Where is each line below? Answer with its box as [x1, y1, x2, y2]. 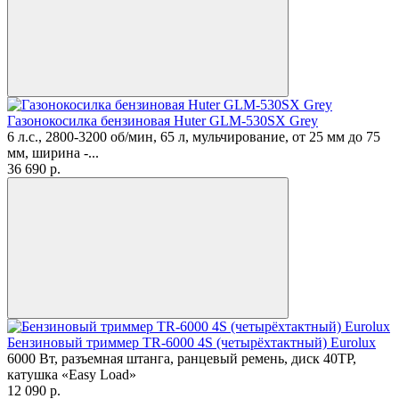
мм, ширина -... [7, 145, 99, 160]
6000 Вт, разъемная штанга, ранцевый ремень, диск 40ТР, [7, 351, 356, 366]
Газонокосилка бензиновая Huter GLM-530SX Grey [7, 113, 318, 128]
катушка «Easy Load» [7, 367, 136, 382]
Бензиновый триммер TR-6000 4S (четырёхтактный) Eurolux [7, 335, 376, 350]
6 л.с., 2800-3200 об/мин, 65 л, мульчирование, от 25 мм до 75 [7, 129, 380, 144]
